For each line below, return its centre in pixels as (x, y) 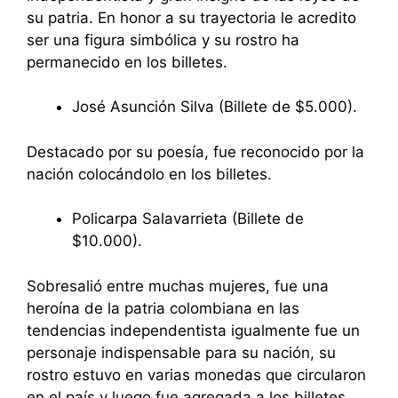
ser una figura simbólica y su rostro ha (163, 40)
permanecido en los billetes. (127, 62)
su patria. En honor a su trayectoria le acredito (191, 17)
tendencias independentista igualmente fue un (193, 330)
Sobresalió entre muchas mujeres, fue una (178, 286)
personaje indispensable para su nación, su (181, 352)
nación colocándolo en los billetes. (149, 174)
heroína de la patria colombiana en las (163, 308)
